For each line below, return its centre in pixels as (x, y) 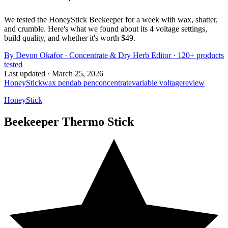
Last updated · (28, 73)
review (194, 82)
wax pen (56, 82)
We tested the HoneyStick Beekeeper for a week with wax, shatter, (111, 19)
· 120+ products (197, 55)
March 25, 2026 (78, 73)
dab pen (82, 82)
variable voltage (157, 82)
